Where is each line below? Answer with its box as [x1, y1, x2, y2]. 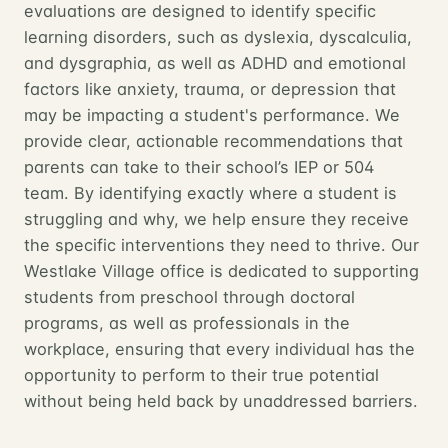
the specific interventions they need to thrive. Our [24, 234, 419, 255]
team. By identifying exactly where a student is [24, 182, 397, 203]
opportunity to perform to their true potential [24, 364, 379, 385]
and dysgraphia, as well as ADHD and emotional [24, 52, 406, 73]
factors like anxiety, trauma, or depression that [24, 78, 396, 99]
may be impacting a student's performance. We [24, 104, 400, 125]
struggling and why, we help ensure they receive [24, 208, 409, 229]
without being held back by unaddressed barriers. [24, 390, 418, 411]
